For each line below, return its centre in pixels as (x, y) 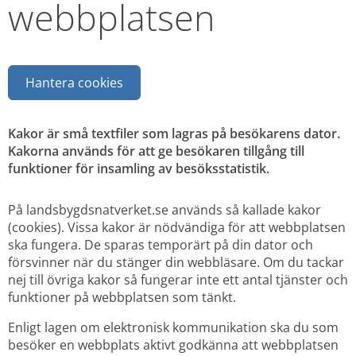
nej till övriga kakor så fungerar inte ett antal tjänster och (178, 279)
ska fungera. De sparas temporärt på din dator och (161, 244)
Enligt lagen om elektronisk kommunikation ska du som (173, 327)
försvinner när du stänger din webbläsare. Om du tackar (176, 262)
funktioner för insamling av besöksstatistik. (139, 168)
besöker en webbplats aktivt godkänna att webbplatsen (173, 344)
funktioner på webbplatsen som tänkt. (122, 297)
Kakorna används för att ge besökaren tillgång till (156, 151)
